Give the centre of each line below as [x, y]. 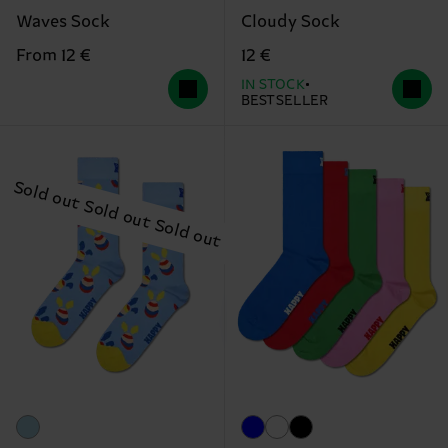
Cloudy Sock [290, 21]
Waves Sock [63, 21]
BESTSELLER [284, 100]
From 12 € [53, 55]
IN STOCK [273, 84]
